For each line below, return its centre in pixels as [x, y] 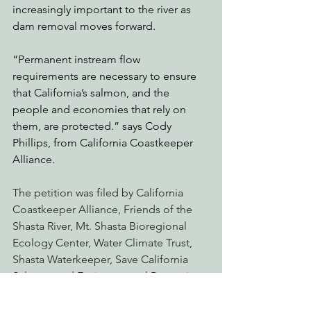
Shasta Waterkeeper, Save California [102, 259]
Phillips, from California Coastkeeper [104, 142]
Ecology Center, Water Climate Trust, [104, 242]
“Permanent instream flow [78, 59]
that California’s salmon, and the [92, 92]
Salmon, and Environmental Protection [109, 276]
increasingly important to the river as [103, 9]
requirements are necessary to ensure [106, 76]
